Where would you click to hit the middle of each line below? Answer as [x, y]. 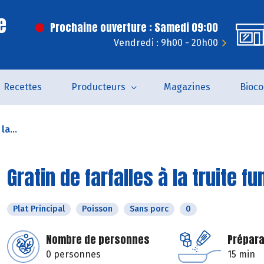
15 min [241, 254]
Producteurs [98, 87]
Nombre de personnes [98, 240]
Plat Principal [39, 209]
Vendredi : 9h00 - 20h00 [166, 43]
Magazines [187, 87]
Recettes [22, 87]
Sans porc [149, 209]
